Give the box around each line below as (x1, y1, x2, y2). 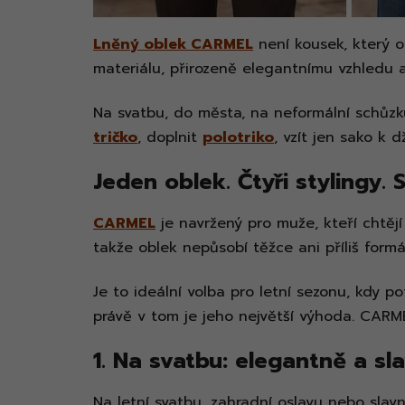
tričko (93, 127, 137, 149)
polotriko (202, 127, 274, 149)
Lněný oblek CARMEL (93, 33, 253, 56)
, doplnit (137, 127, 202, 149)
